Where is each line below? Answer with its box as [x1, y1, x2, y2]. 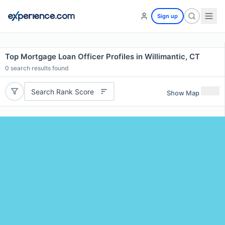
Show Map [167, 88, 199, 97]
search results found [9, 64, 69, 72]
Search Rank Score [31, 87, 94, 96]
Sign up [157, 13, 178, 20]
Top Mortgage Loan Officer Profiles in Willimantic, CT [5, 52, 200, 61]
